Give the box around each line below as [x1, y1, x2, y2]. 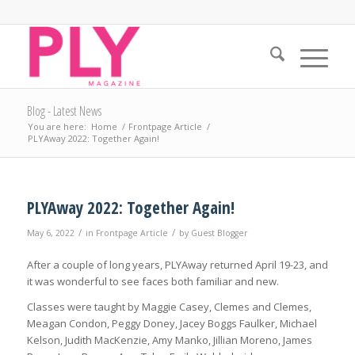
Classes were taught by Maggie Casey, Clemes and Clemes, [26, 300, 311, 315]
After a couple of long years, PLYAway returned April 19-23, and [26, 258, 328, 273]
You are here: [27, 120, 86, 132]
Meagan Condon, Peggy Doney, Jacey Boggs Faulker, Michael [26, 316, 317, 331]
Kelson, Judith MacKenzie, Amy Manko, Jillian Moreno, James [26, 333, 312, 348]
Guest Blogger [190, 227, 248, 239]
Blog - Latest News [26, 102, 101, 120]
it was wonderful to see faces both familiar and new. [26, 274, 279, 289]
